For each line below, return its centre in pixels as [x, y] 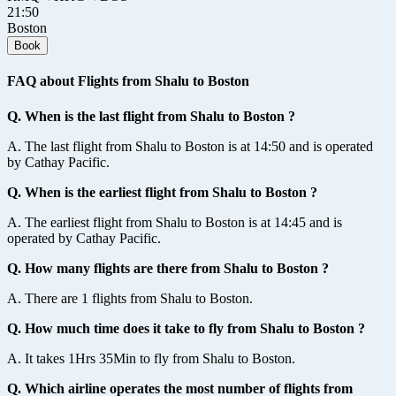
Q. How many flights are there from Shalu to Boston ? [168, 268]
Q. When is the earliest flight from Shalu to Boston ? [162, 192]
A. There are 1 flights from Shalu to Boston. [130, 298]
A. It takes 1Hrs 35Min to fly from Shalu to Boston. [151, 358]
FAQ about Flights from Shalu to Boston [128, 81]
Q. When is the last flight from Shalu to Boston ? [151, 116]
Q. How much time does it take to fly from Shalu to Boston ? [186, 328]
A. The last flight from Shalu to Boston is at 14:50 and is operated [190, 146]
